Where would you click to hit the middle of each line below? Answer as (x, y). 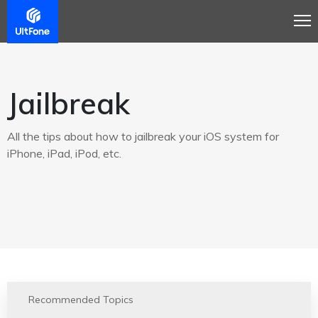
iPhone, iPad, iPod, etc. (64, 153)
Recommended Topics (81, 300)
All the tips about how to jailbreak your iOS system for (143, 136)
